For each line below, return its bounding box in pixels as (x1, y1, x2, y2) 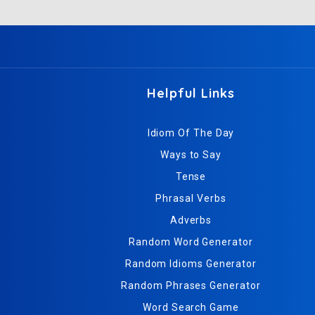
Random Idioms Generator (124, 257, 257, 269)
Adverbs (169, 214, 212, 226)
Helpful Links (147, 84, 235, 101)
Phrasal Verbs (155, 192, 226, 204)
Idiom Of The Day (147, 127, 235, 139)
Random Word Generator (129, 236, 253, 247)
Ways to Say (160, 148, 222, 160)
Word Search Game (143, 301, 239, 313)
